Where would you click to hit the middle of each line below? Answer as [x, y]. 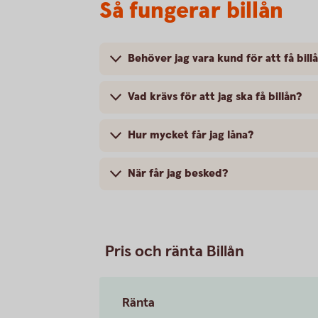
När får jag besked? [178, 173]
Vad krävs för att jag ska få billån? [215, 97]
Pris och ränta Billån [175, 251]
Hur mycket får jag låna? [191, 135]
